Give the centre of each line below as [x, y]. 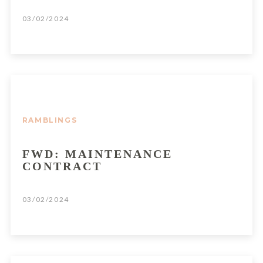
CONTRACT [62, 166]
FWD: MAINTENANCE [97, 154]
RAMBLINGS [50, 120]
